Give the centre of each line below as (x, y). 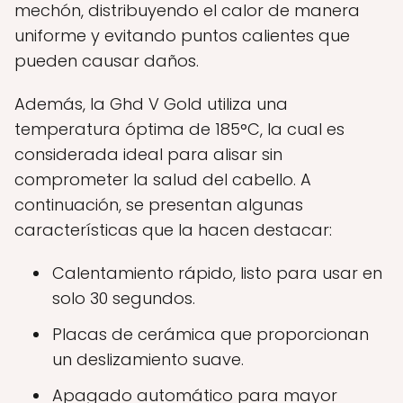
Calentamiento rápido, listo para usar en (217, 273)
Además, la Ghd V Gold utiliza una (151, 103)
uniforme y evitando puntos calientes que (182, 35)
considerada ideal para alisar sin (148, 154)
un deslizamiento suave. (148, 359)
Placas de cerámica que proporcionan (210, 334)
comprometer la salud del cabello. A (163, 179)
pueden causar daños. (107, 60)
